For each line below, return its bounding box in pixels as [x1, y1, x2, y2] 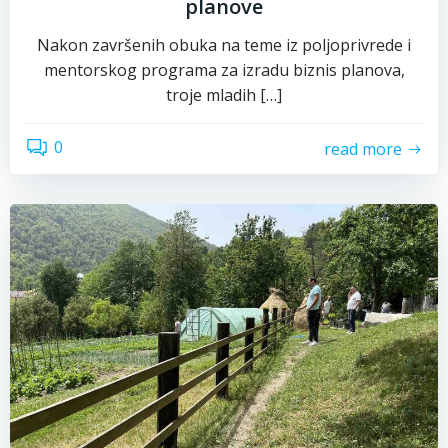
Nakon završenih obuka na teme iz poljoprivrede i [37, 34, 411, 56]
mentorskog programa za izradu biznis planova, [43, 59, 405, 81]
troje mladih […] [166, 84, 282, 106]
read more [324, 137, 402, 160]
